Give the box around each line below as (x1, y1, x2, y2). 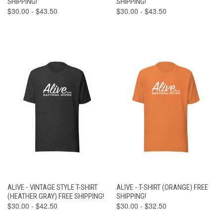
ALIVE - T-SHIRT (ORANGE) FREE (116, 183, 208, 192)
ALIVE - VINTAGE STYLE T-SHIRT (7, 183, 98, 192)
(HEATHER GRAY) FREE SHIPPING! (7, 192, 104, 201)
